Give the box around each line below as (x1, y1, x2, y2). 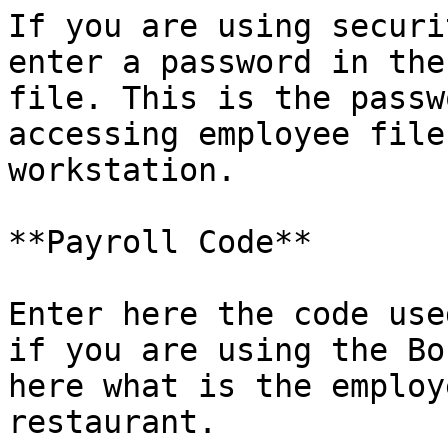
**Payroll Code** (8, 224, 312, 260)
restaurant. (8, 404, 217, 440)
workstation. (8, 152, 236, 188)
